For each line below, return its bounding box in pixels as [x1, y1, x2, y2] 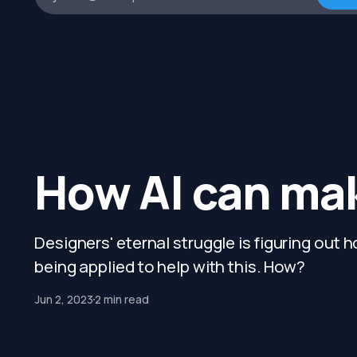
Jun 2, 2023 [34, 292, 94, 307]
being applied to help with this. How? [34, 255, 306, 277]
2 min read [95, 292, 150, 307]
